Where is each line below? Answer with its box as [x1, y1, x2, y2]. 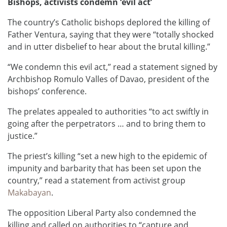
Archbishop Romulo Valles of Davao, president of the [8, 73, 209, 85]
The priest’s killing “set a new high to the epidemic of [8, 150, 207, 162]
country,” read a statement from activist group [8, 175, 185, 186]
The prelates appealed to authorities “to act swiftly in [8, 106, 209, 118]
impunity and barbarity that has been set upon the [8, 163, 201, 174]
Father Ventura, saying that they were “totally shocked [8, 29, 214, 41]
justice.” [8, 130, 37, 142]
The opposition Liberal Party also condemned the [8, 207, 196, 219]
